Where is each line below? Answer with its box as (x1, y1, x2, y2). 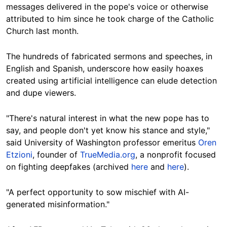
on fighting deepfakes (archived (6, 162, 131, 172)
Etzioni (6, 149, 32, 160)
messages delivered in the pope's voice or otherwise (6, 2, 208, 12)
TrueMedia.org (80, 149, 135, 160)
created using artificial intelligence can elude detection (6, 75, 217, 86)
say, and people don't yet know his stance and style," (6, 125, 210, 136)
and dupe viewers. (6, 88, 76, 98)
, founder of (32, 149, 80, 160)
